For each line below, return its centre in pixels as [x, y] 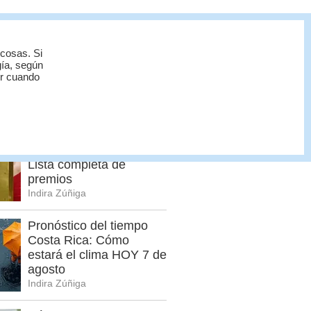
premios [50, 179]
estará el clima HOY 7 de [97, 255]
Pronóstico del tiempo [88, 226]
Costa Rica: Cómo [78, 241]
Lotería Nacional [73, 136]
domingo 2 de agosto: [88, 150]
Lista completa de [77, 165]
